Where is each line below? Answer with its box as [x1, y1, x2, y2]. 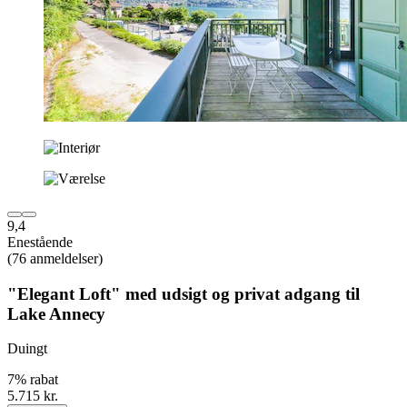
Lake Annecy [7, 303, 105, 323]
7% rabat [7, 372, 58, 388]
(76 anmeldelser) [7, 250, 103, 266]
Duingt [7, 341, 47, 357]
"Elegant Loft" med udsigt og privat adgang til [7, 283, 360, 303]
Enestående [7, 233, 73, 250]
